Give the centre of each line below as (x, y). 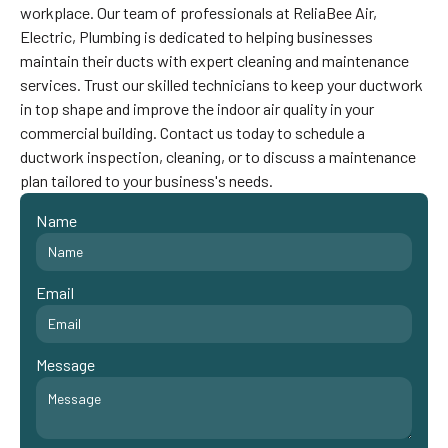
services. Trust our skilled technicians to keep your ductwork (221, 84)
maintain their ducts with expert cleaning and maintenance (214, 60)
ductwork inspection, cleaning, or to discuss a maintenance (217, 156)
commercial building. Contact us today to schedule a (192, 132)
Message (65, 364)
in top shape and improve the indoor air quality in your (196, 108)
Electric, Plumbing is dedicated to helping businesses (196, 36)
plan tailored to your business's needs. (146, 180)
